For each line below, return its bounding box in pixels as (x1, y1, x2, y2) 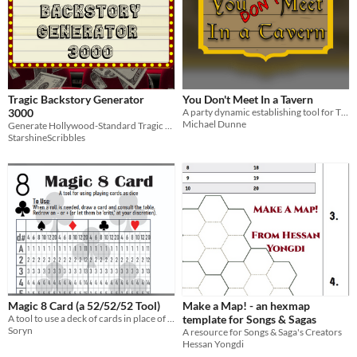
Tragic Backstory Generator (8, 92, 144, 107)
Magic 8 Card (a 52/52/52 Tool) (8, 299, 160, 313)
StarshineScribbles (8, 131, 85, 144)
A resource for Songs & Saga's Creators (182, 326, 342, 339)
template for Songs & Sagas (182, 312, 316, 327)
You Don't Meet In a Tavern (182, 92, 313, 107)
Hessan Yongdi (182, 338, 244, 351)
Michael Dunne (182, 118, 246, 131)
